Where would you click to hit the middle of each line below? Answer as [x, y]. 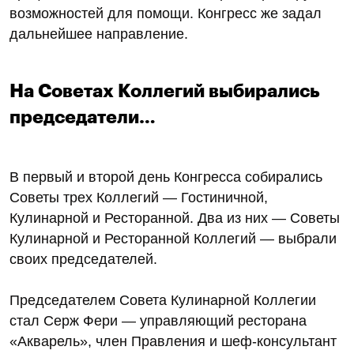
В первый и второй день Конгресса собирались [166, 177]
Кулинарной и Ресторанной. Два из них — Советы [175, 218]
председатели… [83, 117]
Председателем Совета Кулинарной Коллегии [163, 300]
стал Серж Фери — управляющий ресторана [158, 320]
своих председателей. [83, 259]
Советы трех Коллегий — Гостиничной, [139, 197]
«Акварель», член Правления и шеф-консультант [173, 341]
